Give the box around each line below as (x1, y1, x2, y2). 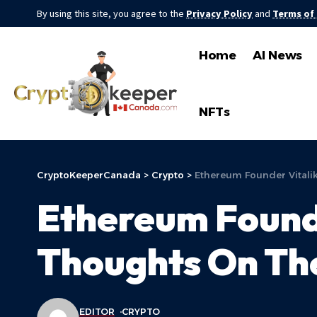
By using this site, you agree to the (37, 7, 186, 20)
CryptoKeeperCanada (37, 169, 141, 180)
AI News (253, 47, 303, 62)
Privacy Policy (186, 7, 253, 20)
